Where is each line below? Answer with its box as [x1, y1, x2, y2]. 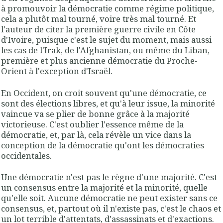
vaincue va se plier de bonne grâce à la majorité [1, 108, 190, 119]
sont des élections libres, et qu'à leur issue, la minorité [1, 97, 215, 109]
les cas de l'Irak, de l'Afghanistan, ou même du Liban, [1, 44, 210, 56]
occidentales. [1, 149, 54, 161]
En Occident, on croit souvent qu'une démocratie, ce [1, 87, 207, 99]
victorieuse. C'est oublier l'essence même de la [1, 118, 184, 130]
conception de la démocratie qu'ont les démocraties [1, 139, 204, 151]
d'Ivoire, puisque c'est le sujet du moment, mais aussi [1, 34, 212, 46]
